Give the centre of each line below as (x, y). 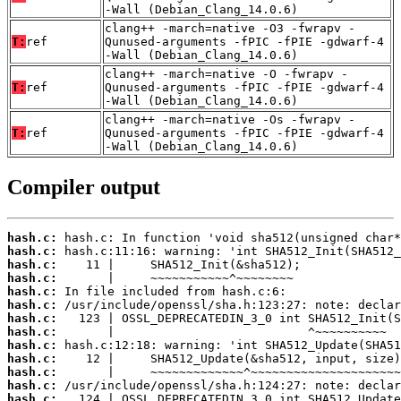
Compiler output (84, 188)
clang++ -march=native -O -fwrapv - (226, 74)
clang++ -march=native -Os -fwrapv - (230, 120)
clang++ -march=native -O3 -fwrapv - (230, 29)
